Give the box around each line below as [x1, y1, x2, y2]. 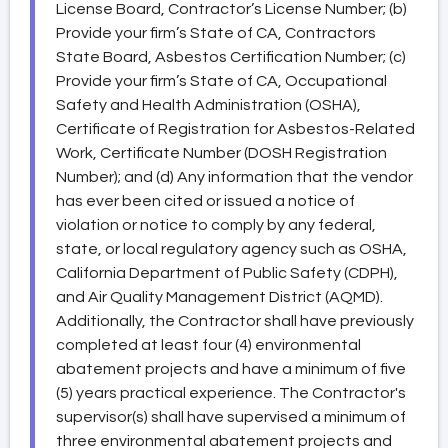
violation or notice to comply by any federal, [56, 216, 376, 233]
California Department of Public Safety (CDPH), [56, 264, 398, 281]
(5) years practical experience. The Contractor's [56, 384, 406, 401]
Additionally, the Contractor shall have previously [56, 312, 414, 329]
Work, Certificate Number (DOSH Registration [56, 144, 387, 161]
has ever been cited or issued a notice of [56, 192, 355, 209]
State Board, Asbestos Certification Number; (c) [56, 48, 406, 65]
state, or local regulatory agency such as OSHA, [56, 240, 407, 257]
